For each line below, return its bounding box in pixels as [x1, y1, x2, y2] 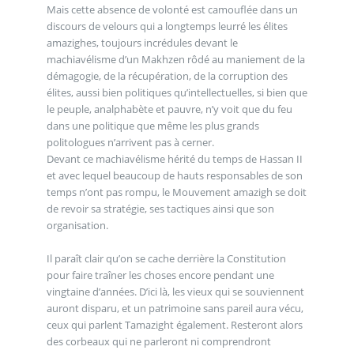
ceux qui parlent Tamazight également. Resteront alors [46, 318, 303, 333]
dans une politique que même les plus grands [46, 119, 259, 134]
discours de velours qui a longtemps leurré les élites [46, 19, 288, 34]
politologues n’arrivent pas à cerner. [46, 135, 214, 150]
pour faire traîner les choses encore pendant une [46, 268, 274, 283]
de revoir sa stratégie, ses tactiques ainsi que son [46, 201, 274, 217]
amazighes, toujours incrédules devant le [46, 36, 238, 51]
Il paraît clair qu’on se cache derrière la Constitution [46, 251, 286, 266]
